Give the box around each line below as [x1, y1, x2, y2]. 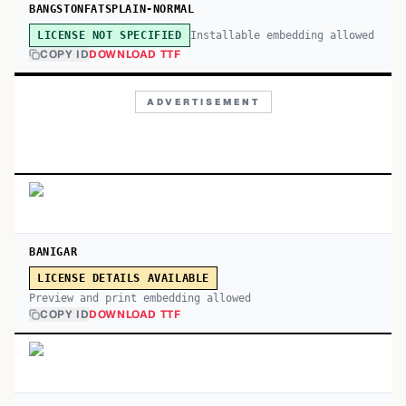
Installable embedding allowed [189, 28, 374, 42]
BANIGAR [29, 246, 78, 258]
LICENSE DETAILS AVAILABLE [37, 272, 209, 285]
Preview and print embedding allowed [29, 292, 251, 304]
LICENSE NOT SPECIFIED [37, 29, 182, 42]
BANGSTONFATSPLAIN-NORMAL [29, 3, 195, 15]
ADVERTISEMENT [146, 96, 260, 108]
